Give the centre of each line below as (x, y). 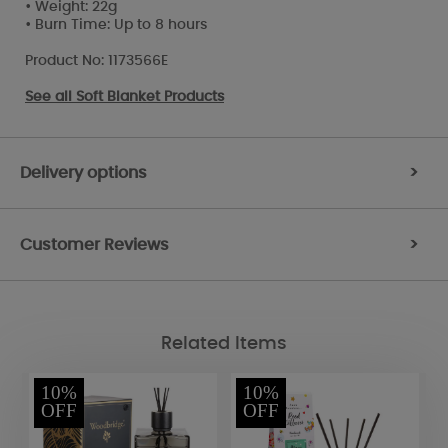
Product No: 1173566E (96, 60)
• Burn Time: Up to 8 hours (116, 24)
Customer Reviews (94, 244)
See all (50, 96)
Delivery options (83, 172)
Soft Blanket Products (150, 96)
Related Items (224, 344)
